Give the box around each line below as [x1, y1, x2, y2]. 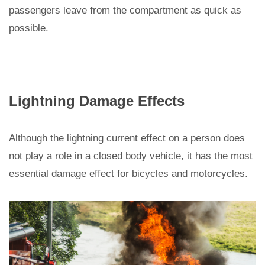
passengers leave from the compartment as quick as [9, 5, 241, 17]
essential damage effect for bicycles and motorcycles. [9, 168, 248, 180]
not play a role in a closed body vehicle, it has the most [9, 150, 253, 162]
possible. [9, 22, 49, 34]
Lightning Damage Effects [9, 93, 185, 109]
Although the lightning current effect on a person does [9, 132, 245, 144]
